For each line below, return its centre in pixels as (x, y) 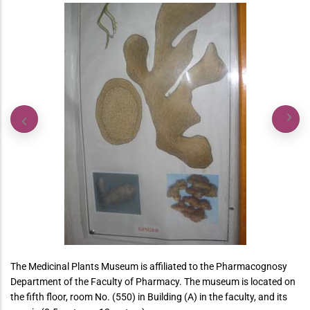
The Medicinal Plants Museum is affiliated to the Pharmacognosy (149, 266)
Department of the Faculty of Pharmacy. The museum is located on (153, 282)
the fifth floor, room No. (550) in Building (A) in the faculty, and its (149, 297)
